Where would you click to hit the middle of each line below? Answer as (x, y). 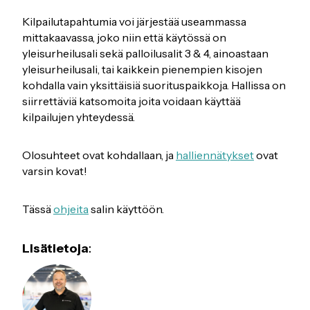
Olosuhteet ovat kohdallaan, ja (99, 155)
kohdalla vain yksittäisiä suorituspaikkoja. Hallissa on (154, 85)
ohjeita (71, 209)
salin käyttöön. (126, 209)
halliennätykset (215, 155)
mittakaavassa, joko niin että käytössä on (124, 38)
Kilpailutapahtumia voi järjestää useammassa (134, 22)
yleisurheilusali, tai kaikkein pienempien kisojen (142, 70)
